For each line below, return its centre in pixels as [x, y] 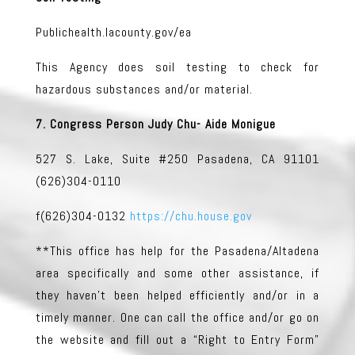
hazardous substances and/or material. [144, 89]
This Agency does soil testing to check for [177, 67]
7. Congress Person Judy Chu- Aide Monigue [155, 124]
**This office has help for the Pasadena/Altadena [177, 250]
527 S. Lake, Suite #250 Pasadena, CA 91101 [177, 158]
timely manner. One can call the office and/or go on [177, 317]
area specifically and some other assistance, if [177, 273]
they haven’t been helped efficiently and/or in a [177, 295]
